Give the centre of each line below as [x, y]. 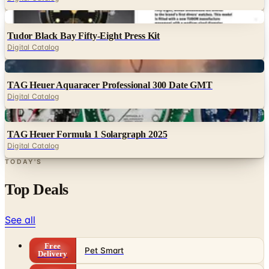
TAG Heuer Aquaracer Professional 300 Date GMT [110, 85]
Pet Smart [104, 250]
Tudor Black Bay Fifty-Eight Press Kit [84, 35]
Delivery [53, 254]
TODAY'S [24, 162]
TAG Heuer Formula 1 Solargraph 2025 [87, 134]
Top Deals [37, 189]
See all [20, 219]
